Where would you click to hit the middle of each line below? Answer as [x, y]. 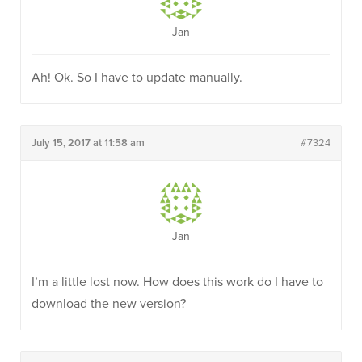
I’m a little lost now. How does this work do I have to [177, 282]
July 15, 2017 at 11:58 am [88, 143]
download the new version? [109, 304]
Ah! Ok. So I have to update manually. [137, 78]
